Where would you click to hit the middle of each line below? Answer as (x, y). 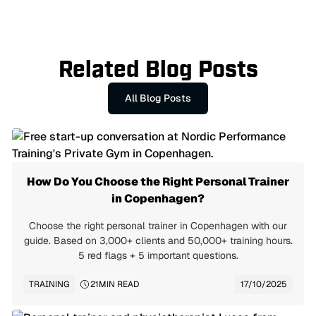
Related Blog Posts (158, 70)
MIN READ (119, 284)
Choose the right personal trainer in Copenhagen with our (158, 226)
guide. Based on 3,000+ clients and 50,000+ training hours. (158, 241)
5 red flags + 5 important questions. (158, 255)
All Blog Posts (158, 98)
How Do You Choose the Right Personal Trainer (158, 182)
